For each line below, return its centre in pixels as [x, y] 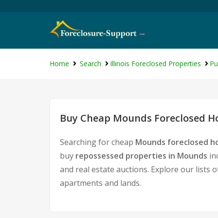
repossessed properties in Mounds [141, 156]
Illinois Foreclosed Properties [155, 64]
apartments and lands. [100, 183]
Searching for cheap [98, 142]
